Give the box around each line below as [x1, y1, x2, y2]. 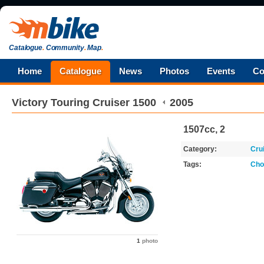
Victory [12, 97, 48, 108]
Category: [183, 145, 217, 153]
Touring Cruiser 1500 [51, 97, 156, 108]
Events [207, 66, 235, 76]
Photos [160, 66, 189, 76]
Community [44, 44, 84, 52]
